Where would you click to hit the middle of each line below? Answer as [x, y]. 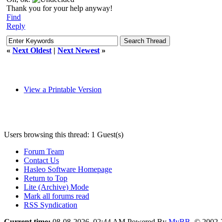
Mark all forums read [56, 196]
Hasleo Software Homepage [68, 169]
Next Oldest [32, 50]
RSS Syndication [51, 205]
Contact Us [41, 160]
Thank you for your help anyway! [59, 8]
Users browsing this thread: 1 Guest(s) [64, 134]
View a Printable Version [63, 89]
